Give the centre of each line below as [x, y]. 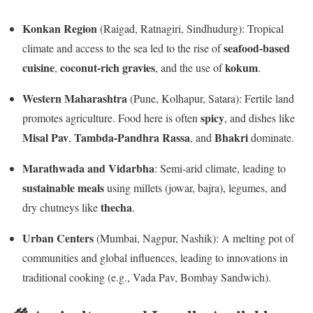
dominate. [271, 137]
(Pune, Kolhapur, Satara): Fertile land [211, 98]
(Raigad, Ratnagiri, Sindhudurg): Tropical [190, 28]
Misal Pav [45, 137]
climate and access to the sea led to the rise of [123, 48]
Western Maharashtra [75, 98]
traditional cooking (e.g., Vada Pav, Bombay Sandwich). [147, 277]
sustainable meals [63, 187]
